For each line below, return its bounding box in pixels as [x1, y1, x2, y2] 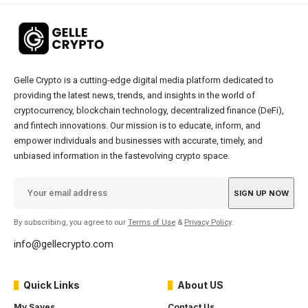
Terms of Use [128, 217, 175, 227]
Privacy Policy [184, 217, 231, 227]
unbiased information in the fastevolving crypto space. [14, 150, 230, 161]
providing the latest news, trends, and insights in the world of [14, 89, 255, 100]
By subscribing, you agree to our [14, 217, 128, 227]
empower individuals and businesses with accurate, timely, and [14, 135, 263, 146]
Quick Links [23, 278, 80, 291]
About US [177, 278, 223, 291]
